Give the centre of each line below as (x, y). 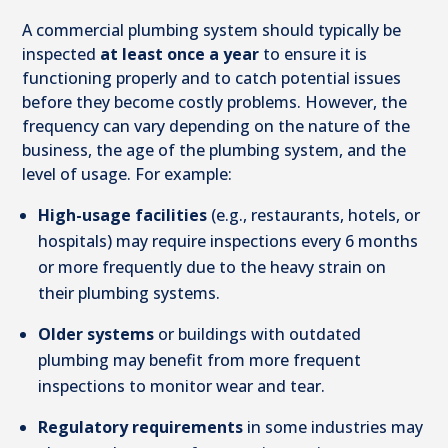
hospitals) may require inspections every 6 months (228, 241)
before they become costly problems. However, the (215, 102)
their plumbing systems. (129, 293)
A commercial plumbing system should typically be (212, 30)
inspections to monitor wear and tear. (182, 386)
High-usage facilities (123, 215)
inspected (59, 54)
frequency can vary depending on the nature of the (216, 126)
